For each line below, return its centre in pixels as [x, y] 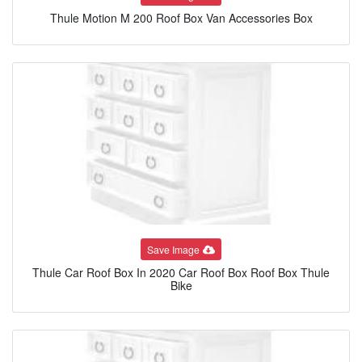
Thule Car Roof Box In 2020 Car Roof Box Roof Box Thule [181, 273]
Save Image [174, 249]
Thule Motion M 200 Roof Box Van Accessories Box [181, 18]
